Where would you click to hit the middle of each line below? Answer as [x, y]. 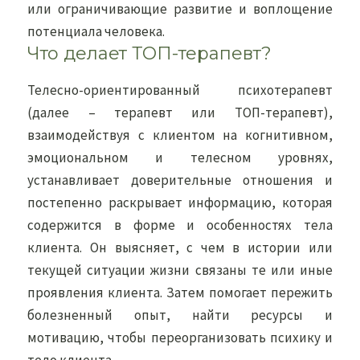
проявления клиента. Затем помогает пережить [180, 292]
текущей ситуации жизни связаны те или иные [180, 270]
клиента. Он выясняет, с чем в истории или [180, 247]
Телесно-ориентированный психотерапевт [180, 90]
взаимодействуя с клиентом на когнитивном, [180, 135]
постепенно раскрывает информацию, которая [180, 202]
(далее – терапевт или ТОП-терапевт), [180, 112]
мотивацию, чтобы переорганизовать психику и [180, 337]
